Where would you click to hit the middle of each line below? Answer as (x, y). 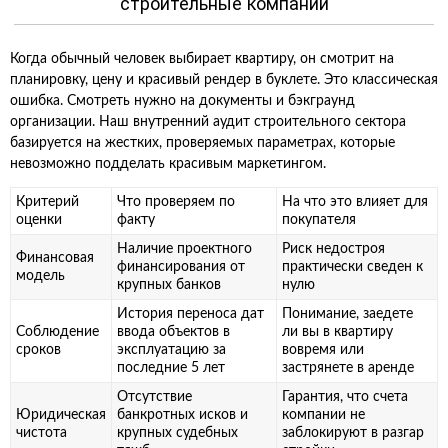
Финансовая (55, 258)
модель (40, 276)
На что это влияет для (355, 202)
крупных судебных (177, 433)
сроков (38, 350)
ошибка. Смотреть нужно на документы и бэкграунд (182, 101)
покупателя (319, 220)
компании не (323, 415)
